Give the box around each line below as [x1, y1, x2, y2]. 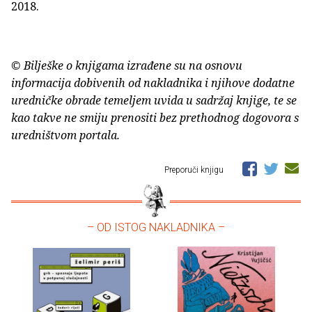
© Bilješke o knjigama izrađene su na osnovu [11, 58, 242, 74]
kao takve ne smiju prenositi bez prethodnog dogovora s [11, 110, 299, 126]
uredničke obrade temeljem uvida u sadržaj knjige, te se [11, 93, 297, 109]
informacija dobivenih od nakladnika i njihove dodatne [11, 75, 295, 91]
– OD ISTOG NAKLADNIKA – [87, 221, 225, 235]
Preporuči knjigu [164, 165, 226, 175]
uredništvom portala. [11, 127, 120, 143]
